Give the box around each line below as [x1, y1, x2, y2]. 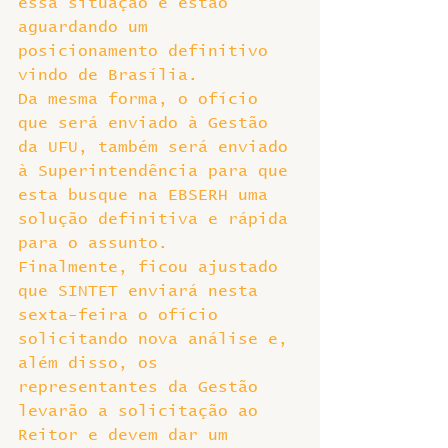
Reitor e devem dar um [18, 427, 238, 443]
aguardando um [18, 19, 158, 35]
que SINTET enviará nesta [18, 283, 268, 299]
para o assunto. [18, 235, 168, 251]
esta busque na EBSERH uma [18, 187, 278, 203]
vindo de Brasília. [18, 67, 198, 83]
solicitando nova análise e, [18, 331, 298, 347]
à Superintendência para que [18, 163, 298, 179]
